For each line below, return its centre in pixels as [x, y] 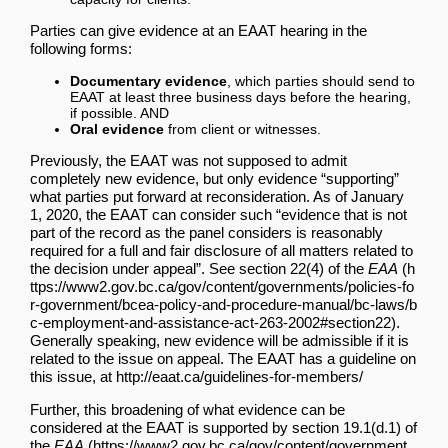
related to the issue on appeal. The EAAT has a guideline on [223, 358]
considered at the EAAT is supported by [161, 427]
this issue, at [73, 376]
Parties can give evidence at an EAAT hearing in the [198, 30]
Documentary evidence [148, 80]
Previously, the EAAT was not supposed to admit [188, 160]
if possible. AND [119, 112]
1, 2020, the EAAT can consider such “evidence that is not [218, 214]
